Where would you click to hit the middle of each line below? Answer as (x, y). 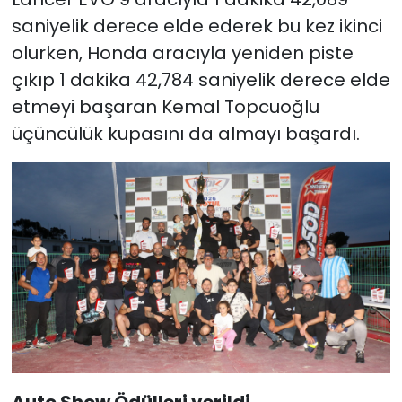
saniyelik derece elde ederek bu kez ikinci (197, 26)
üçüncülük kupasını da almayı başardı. (185, 134)
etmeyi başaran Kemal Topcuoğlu (165, 107)
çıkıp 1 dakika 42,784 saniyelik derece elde (201, 80)
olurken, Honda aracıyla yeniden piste (182, 53)
